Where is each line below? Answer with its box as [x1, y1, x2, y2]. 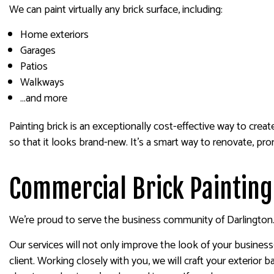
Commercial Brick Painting [9, 173, 273, 205]
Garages [20, 42, 56, 60]
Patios [20, 57, 48, 76]
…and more [20, 89, 67, 108]
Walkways [20, 73, 64, 92]
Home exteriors [20, 26, 89, 44]
